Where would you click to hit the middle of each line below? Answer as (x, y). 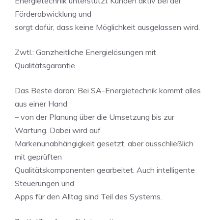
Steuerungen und (44, 183)
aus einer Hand (41, 104)
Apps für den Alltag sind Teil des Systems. (88, 196)
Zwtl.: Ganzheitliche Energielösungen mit (85, 52)
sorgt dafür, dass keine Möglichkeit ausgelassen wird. (107, 27)
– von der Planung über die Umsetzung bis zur (95, 117)
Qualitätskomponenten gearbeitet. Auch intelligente (105, 170)
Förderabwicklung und (53, 14)
